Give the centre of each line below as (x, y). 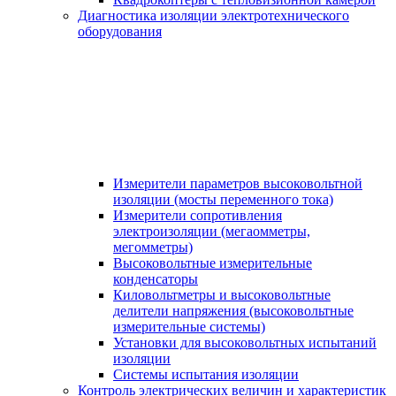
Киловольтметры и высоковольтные (222, 295)
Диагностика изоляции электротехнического (213, 16)
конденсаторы (156, 279)
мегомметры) (153, 247)
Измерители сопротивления (198, 216)
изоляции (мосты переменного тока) (223, 200)
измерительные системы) (189, 327)
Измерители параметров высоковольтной (238, 184)
